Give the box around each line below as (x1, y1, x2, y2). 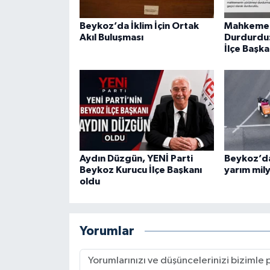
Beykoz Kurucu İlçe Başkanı (79, 165, 202, 175)
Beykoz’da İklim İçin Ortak (79, 20, 199, 31)
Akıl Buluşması (79, 32, 143, 42)
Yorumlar (79, 224, 134, 237)
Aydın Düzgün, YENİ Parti (79, 154, 193, 164)
